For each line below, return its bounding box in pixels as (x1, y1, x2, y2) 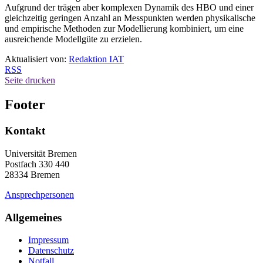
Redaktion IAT (69, 53, 124, 64)
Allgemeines (5, 211, 62, 224)
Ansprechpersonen (5, 190, 74, 200)
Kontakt (5, 124, 45, 137)
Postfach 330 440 (5, 159, 69, 170)
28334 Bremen (5, 170, 60, 180)
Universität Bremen (5, 149, 77, 159)
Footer (5, 97, 45, 113)
